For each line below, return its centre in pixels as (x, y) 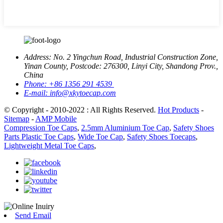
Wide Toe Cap (100, 137)
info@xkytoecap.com (83, 93)
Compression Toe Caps (41, 128)
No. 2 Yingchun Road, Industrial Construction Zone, (136, 57)
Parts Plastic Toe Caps (39, 137)
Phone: (36, 84)
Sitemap (17, 119)
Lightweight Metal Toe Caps (49, 146)
